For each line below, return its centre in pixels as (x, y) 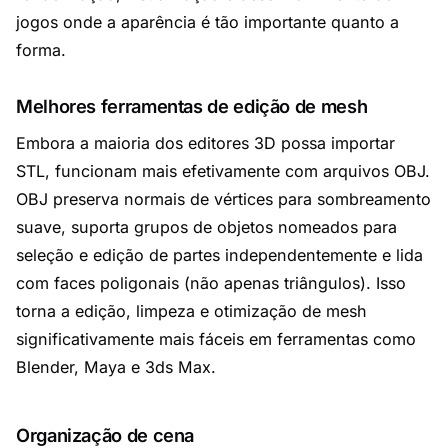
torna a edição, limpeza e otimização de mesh (191, 311)
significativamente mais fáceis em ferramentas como (216, 339)
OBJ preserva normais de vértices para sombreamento (223, 199)
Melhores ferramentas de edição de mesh (192, 106)
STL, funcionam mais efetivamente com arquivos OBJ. (223, 171)
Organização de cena (105, 435)
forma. (41, 50)
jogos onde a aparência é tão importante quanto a (207, 22)
